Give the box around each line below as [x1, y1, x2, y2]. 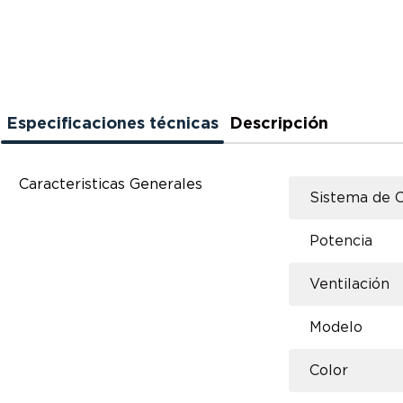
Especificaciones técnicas [6, 116, 219, 132]
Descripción [229, 116, 328, 132]
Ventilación [309, 277, 390, 291]
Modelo [309, 320, 363, 335]
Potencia [309, 234, 373, 248]
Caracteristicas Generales [19, 177, 202, 192]
